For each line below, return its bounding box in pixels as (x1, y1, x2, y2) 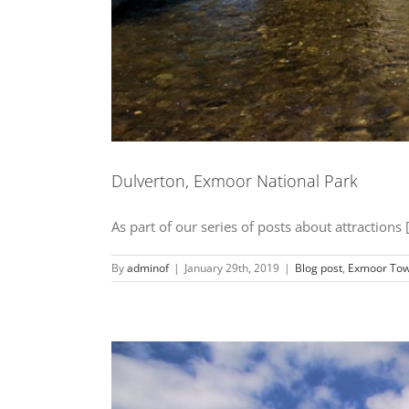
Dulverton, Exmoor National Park (111, 169, 358, 192)
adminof (127, 259, 169, 276)
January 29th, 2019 (184, 259, 279, 276)
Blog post (295, 259, 342, 276)
